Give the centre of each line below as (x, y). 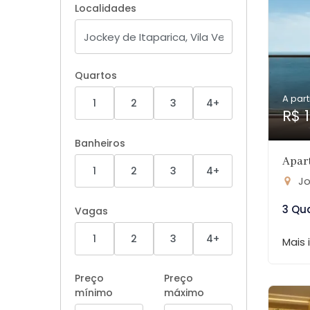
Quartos (96, 75)
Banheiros (100, 143)
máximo (184, 293)
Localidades (106, 8)
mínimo (94, 293)
